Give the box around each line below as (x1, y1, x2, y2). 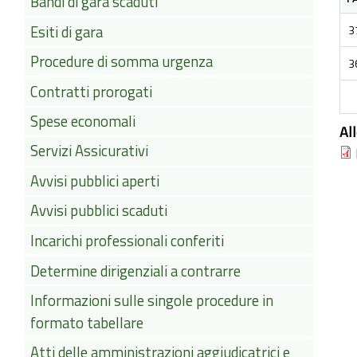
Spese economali (29, 110, 135, 133)
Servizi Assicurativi (29, 139, 148, 163)
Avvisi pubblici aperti (29, 170, 159, 193)
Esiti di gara (29, 21, 103, 44)
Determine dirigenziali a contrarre (29, 259, 241, 282)
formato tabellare (29, 311, 143, 334)
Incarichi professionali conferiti (29, 229, 224, 253)
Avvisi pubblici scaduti (29, 199, 167, 222)
